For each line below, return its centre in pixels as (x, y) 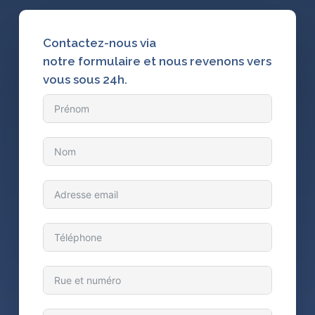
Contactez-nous (92, 43)
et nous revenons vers (208, 62)
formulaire (108, 62)
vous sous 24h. (85, 80)
